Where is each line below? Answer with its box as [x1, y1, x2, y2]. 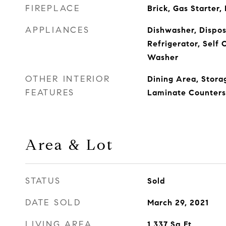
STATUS [25, 176, 61, 186]
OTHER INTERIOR [25, 74, 110, 84]
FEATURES [25, 87, 75, 98]
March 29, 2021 [147, 198, 209, 207]
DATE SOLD [25, 197, 81, 208]
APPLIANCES [25, 25, 90, 35]
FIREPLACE [25, 3, 80, 14]
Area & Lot [25, 136, 114, 154]
